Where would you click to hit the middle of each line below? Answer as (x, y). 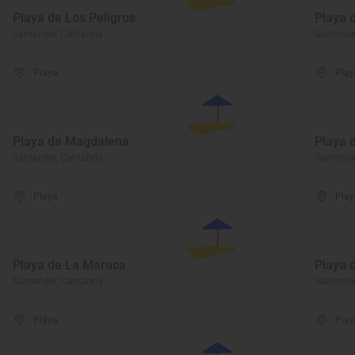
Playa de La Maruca (69, 265)
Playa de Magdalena (71, 141)
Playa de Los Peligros (74, 18)
